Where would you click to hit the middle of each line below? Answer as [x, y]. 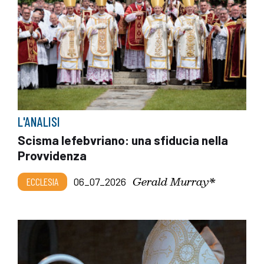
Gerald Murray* [174, 181]
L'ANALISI [39, 122]
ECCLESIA [42, 182]
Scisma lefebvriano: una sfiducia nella [123, 140]
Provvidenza [52, 156]
